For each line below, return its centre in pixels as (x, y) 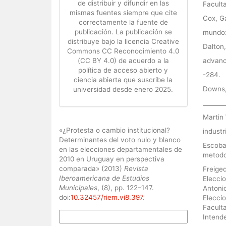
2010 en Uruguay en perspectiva (112, 159)
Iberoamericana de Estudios (104, 178)
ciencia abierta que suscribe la (123, 80)
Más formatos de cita (91, 217)
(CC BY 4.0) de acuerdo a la (123, 61)
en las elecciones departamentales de (121, 149)
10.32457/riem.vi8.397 (107, 197)
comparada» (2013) (92, 168)
